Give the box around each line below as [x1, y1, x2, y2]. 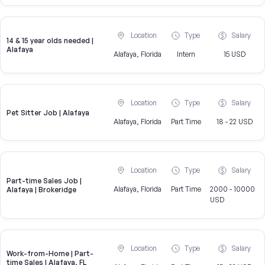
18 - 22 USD [216, 117, 253, 127]
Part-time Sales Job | [7, 176, 82, 186]
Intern [176, 50, 195, 59]
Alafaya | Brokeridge [7, 185, 76, 195]
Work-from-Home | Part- [7, 249, 93, 258]
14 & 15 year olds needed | [7, 36, 93, 46]
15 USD [223, 50, 245, 59]
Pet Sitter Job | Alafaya [7, 108, 89, 117]
